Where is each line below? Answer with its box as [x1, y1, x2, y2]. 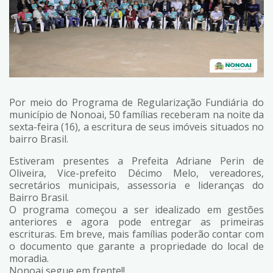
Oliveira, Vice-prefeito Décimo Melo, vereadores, [9, 166, 264, 180]
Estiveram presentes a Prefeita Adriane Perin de [9, 154, 264, 168]
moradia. [9, 252, 49, 266]
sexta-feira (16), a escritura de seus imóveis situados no [9, 120, 264, 134]
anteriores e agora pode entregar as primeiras [9, 215, 264, 229]
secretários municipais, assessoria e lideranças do [9, 179, 264, 193]
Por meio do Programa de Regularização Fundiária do [9, 96, 264, 110]
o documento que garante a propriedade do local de [9, 239, 264, 253]
